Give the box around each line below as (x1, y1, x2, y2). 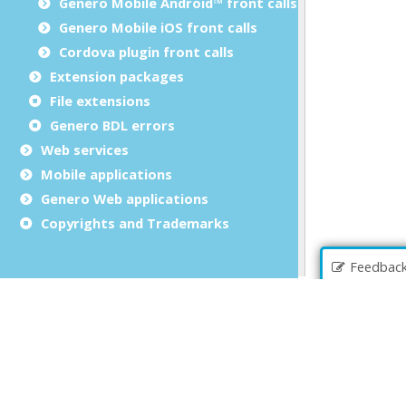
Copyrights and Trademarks (41, 213, 229, 232)
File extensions (50, 91, 150, 110)
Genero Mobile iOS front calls (59, 17, 257, 36)
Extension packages (50, 66, 184, 85)
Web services (41, 140, 129, 159)
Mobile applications (41, 164, 172, 183)
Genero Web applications (41, 188, 208, 208)
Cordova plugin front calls (59, 42, 234, 61)
